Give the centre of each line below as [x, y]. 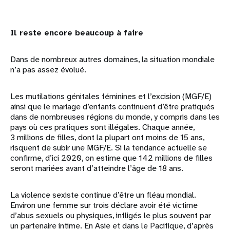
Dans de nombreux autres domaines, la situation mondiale [112, 60]
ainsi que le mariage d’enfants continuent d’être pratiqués [112, 107]
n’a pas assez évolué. [48, 70]
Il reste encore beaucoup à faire [77, 33]
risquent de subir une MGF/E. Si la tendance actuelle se [109, 148]
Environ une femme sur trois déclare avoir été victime [104, 205]
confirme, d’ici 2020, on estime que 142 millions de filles [111, 158]
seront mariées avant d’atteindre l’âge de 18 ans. [97, 168]
